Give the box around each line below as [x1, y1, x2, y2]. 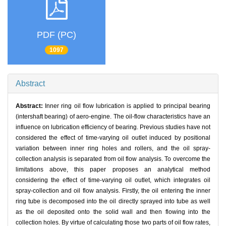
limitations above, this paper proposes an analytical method [16, 166, 210, 174]
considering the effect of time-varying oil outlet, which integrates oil [16, 177, 210, 184]
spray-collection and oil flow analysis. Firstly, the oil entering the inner [16, 187, 210, 195]
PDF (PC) [37, 29, 76, 40]
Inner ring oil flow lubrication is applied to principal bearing [45, 102, 211, 110]
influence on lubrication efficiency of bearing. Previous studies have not [16, 124, 210, 131]
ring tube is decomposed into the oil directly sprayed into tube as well [16, 198, 210, 205]
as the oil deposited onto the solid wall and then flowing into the [16, 208, 210, 216]
